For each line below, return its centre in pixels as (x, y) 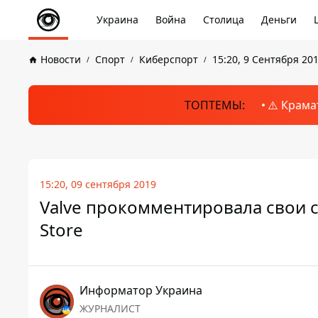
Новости (61, 59)
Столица (224, 20)
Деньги (279, 20)
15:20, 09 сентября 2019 (98, 184)
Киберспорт (169, 59)
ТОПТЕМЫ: (214, 105)
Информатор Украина (141, 290)
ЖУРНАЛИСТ (110, 308)
